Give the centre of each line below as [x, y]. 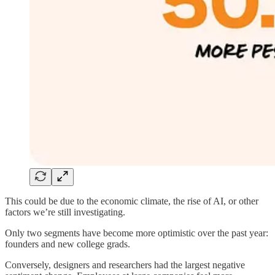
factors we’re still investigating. [65, 212]
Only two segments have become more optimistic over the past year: [137, 233]
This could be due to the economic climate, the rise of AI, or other [132, 201]
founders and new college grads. [68, 244]
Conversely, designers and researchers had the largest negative [125, 265]
